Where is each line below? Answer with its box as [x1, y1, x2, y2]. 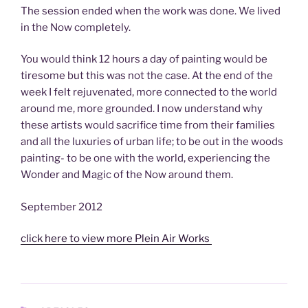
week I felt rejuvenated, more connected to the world [21, 86, 277, 99]
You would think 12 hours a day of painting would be [21, 53, 267, 66]
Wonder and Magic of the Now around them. [21, 168, 233, 181]
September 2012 [21, 200, 102, 213]
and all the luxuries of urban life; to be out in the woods [21, 135, 285, 148]
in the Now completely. [21, 21, 131, 34]
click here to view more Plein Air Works [21, 232, 212, 245]
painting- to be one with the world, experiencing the [21, 152, 270, 165]
